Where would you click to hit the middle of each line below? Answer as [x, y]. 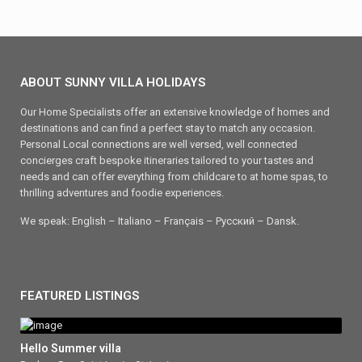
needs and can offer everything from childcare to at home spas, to [174, 177]
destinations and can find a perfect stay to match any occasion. [168, 128]
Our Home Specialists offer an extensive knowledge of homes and [175, 112]
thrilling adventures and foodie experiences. [122, 193]
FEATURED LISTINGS [80, 296]
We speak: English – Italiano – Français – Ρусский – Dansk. [160, 221]
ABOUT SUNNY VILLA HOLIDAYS [113, 82]
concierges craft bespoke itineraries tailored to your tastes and [167, 160]
